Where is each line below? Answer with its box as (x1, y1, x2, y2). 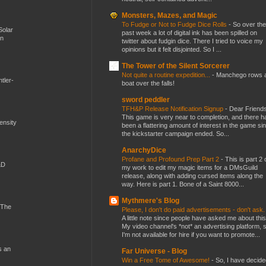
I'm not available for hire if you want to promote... (122, 230, 260, 238)
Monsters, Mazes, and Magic (122, 11, 217, 20)
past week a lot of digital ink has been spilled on (122, 28, 257, 36)
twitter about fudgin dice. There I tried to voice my (122, 37, 263, 45)
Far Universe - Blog (122, 246, 187, 255)
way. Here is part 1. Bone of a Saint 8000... (122, 180, 244, 188)
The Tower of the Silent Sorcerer (122, 61, 230, 70)
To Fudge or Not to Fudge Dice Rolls (122, 20, 229, 28)
